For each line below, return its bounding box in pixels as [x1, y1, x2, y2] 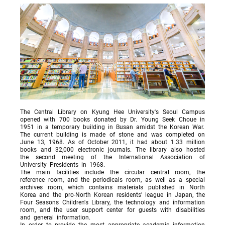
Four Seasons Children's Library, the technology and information [20, 198, 205, 206]
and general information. [20, 213, 90, 221]
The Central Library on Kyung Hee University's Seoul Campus [20, 108, 205, 116]
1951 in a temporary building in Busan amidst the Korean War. [20, 123, 204, 131]
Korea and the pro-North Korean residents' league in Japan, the [20, 191, 205, 198]
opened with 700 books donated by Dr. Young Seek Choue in [20, 116, 205, 123]
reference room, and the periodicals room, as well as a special [20, 176, 205, 183]
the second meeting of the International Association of [20, 153, 205, 161]
